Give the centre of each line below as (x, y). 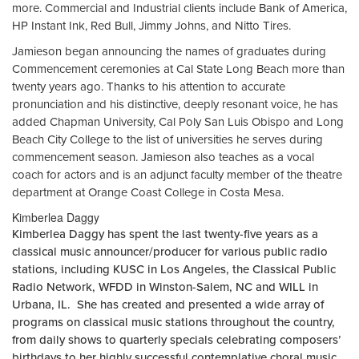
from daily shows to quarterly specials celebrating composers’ (177, 340)
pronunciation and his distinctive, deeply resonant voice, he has (175, 104)
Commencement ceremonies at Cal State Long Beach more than (178, 69)
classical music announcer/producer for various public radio (170, 252)
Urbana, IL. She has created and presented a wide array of (168, 305)
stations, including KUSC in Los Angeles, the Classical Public (174, 269)
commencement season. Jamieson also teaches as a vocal (163, 157)
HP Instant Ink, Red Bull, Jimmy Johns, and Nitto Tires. (151, 26)
